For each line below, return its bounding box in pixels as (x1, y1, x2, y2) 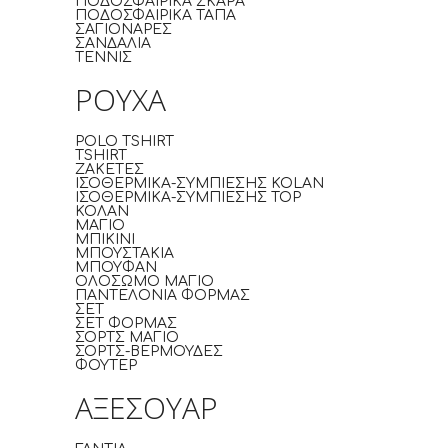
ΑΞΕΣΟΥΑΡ (75, 387, 218, 428)
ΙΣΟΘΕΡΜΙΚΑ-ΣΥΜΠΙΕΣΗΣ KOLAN (75, 176, 324, 191)
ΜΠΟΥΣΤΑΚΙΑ (75, 246, 174, 261)
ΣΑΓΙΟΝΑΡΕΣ (75, 22, 172, 37)
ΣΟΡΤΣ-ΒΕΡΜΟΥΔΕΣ (75, 344, 223, 359)
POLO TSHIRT (75, 134, 174, 149)
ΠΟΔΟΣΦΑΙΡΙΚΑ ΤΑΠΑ (75, 8, 236, 23)
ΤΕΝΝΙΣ (75, 50, 132, 65)
